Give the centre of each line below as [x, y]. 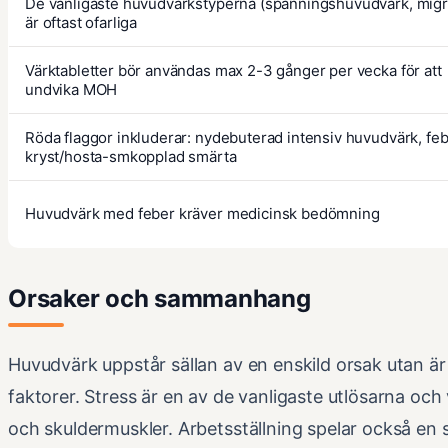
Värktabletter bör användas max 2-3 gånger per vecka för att [233, 71]
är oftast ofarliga [81, 23]
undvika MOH [71, 90]
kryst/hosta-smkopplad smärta [131, 157]
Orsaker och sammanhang [159, 299]
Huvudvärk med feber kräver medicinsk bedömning [202, 214]
